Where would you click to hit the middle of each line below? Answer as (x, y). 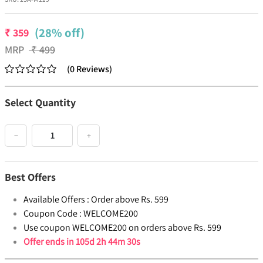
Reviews (93, 69)
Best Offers (30, 177)
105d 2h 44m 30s (108, 242)
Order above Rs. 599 (130, 200)
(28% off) (60, 33)
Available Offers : (56, 200)
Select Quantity (40, 103)
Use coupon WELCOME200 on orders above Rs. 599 (122, 228)
